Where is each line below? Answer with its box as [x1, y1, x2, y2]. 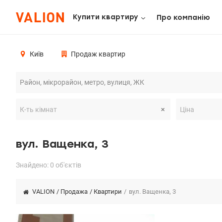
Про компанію [157, 13, 210, 22]
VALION [32, 188, 55, 195]
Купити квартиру [73, 13, 138, 21]
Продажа [60, 188, 88, 195]
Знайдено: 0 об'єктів [16, 161, 81, 169]
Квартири [94, 188, 122, 195]
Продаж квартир [71, 50, 125, 58]
